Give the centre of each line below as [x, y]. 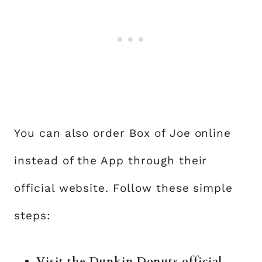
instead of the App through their [111, 161]
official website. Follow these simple [124, 188]
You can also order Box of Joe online [123, 133]
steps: [32, 216]
